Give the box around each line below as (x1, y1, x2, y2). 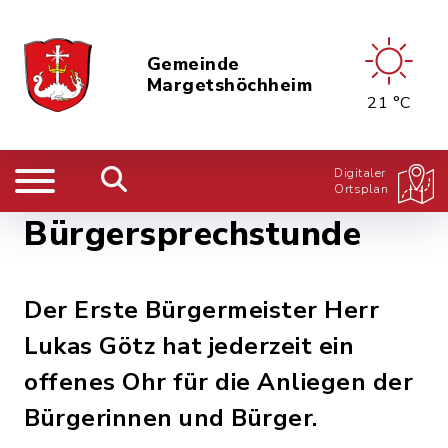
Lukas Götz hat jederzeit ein (24, 330, 354, 362)
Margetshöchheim (146, 73, 312, 97)
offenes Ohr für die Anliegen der (24, 366, 413, 398)
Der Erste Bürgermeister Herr (24, 294, 379, 326)
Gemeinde (146, 52, 240, 76)
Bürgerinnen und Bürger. (24, 402, 318, 434)
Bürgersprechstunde (24, 211, 361, 257)
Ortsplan (334, 181, 388, 197)
